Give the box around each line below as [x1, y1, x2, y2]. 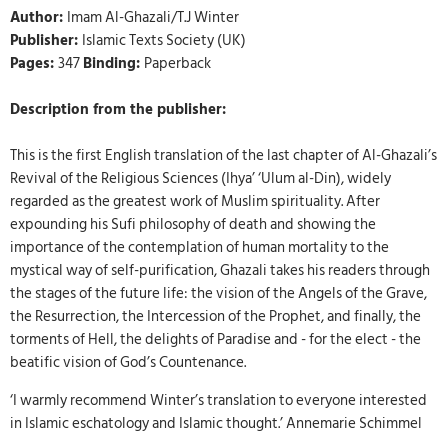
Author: [10, 6, 67, 30]
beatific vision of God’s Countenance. [10, 351, 246, 375]
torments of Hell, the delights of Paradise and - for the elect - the [10, 328, 421, 352]
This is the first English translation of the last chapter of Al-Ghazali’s [10, 144, 437, 168]
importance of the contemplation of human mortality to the [10, 236, 389, 260]
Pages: [10, 52, 58, 76]
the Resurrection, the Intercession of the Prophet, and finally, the [10, 305, 421, 329]
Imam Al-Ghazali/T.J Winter [67, 6, 239, 30]
